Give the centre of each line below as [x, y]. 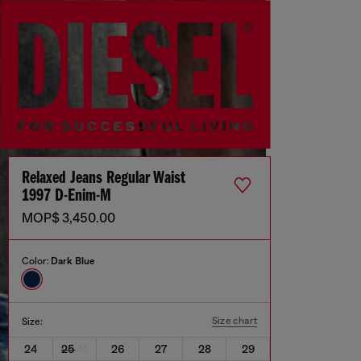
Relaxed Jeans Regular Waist [104, 178]
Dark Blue [73, 261]
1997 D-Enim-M [66, 196]
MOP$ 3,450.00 [68, 218]
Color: [36, 261]
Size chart [234, 321]
